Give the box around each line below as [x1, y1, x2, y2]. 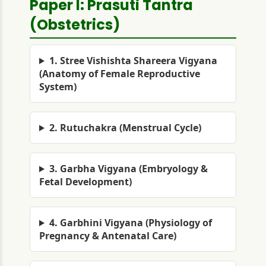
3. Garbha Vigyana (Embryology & [49, 162, 208, 175]
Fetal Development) [39, 175, 132, 188]
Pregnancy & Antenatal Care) [39, 229, 176, 242]
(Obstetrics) [30, 15, 120, 34]
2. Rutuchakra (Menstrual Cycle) [49, 121, 201, 134]
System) [39, 80, 77, 93]
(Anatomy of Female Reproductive [39, 67, 200, 80]
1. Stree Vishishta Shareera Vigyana [49, 54, 217, 67]
